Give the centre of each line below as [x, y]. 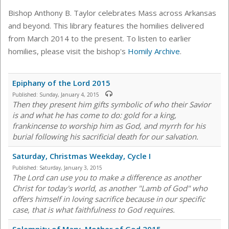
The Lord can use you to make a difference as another [107, 178]
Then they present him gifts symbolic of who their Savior [111, 105]
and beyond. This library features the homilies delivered [106, 26]
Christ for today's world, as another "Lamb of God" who [110, 188]
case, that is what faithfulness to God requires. [94, 210]
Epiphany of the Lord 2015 [61, 83]
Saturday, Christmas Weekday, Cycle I [82, 156]
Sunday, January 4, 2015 [69, 95]
